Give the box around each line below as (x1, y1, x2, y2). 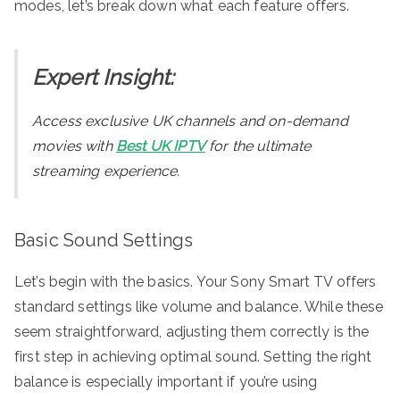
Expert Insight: (32, 63, 175, 90)
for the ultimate (204, 137, 312, 154)
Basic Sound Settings (14, 229, 194, 251)
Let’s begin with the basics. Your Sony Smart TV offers (14, 272, 377, 290)
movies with (32, 137, 116, 154)
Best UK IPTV (115, 137, 205, 154)
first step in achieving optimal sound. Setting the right (14, 347, 371, 365)
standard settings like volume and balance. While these (14, 297, 384, 315)
